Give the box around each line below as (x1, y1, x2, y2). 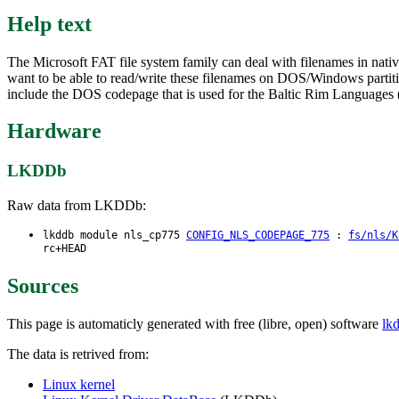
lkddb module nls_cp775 (43, 229, 186, 242)
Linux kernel (43, 376, 115, 392)
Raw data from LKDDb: (7, 198, 146, 214)
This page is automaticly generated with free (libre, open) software (7, 315, 382, 331)
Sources (7, 273, 78, 297)
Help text (7, 12, 92, 36)
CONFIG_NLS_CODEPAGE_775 (186, 229, 330, 242)
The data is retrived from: (7, 346, 149, 362)
